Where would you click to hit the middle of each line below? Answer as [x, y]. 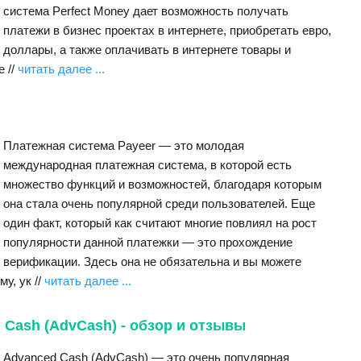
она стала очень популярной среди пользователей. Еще [159, 203]
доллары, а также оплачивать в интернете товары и [147, 50]
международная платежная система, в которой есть [147, 165]
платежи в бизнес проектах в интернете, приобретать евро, [167, 30]
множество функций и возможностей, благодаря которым [162, 184]
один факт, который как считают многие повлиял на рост [160, 223]
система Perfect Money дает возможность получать [146, 11]
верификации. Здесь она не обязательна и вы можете [152, 261]
